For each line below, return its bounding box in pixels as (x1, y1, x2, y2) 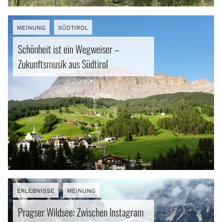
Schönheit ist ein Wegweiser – (18, 41, 119, 56)
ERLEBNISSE (17, 187, 55, 195)
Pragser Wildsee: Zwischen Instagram (18, 205, 144, 220)
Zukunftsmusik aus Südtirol (18, 56, 109, 71)
